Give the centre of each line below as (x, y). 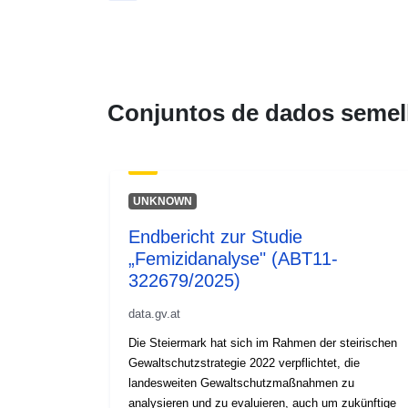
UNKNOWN (162, 201)
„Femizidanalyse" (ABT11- (233, 258)
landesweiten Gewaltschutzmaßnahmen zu (241, 382)
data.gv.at (154, 313)
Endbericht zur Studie (215, 236)
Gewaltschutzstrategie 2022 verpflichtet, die (244, 362)
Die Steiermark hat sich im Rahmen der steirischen (263, 342)
